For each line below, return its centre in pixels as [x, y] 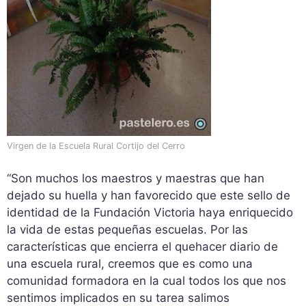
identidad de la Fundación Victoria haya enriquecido [150, 212]
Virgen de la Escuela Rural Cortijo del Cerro [96, 146]
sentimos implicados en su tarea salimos [118, 297]
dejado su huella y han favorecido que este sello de [149, 195]
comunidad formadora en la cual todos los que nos [147, 280]
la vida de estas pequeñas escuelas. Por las [127, 229]
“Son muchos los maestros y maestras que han [136, 178]
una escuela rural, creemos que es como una [130, 263]
